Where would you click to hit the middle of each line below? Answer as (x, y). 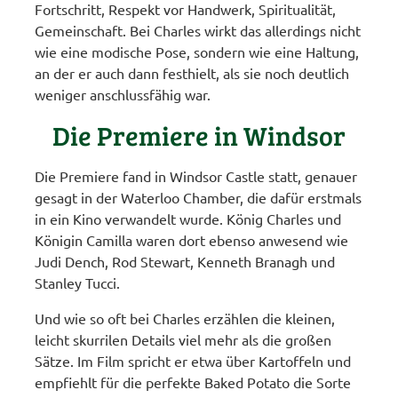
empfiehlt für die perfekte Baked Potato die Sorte (193, 382)
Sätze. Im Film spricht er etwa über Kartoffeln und (193, 361)
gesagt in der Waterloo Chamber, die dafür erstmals (199, 198)
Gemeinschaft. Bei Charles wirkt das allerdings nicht (198, 31)
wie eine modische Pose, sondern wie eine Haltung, (197, 52)
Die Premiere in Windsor (199, 135)
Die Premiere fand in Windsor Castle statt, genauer (196, 176)
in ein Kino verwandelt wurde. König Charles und (188, 219)
